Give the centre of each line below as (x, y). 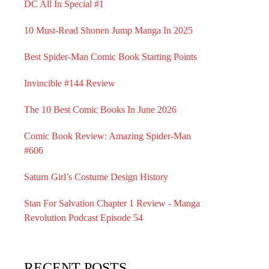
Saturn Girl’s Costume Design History (96, 177)
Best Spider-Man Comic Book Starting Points (110, 57)
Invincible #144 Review (70, 83)
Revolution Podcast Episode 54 (83, 218)
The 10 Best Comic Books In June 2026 (100, 110)
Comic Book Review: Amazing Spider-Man (107, 136)
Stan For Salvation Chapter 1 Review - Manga (112, 203)
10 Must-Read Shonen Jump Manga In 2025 (108, 30)
